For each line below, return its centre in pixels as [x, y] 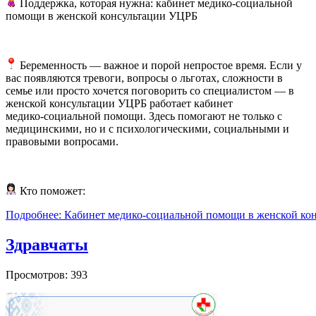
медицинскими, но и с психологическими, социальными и [147, 128]
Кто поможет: [51, 190]
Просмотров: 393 [47, 274]
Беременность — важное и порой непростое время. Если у [159, 65]
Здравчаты [47, 244]
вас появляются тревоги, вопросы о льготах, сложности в [144, 78]
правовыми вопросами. [62, 141]
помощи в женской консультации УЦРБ [102, 16]
